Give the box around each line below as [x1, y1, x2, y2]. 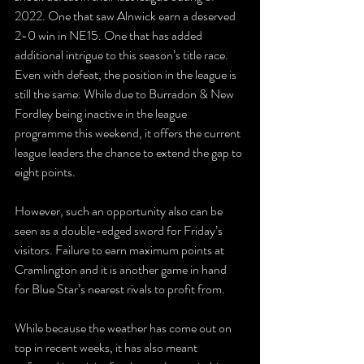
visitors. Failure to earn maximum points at [15, 240, 227, 259]
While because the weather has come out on [15, 318, 234, 337]
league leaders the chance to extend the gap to [15, 143, 245, 162]
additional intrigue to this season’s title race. [15, 45, 231, 64]
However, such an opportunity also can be [15, 201, 225, 220]
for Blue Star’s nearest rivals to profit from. [15, 279, 227, 298]
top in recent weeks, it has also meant [15, 338, 200, 357]
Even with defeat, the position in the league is [15, 65, 239, 84]
